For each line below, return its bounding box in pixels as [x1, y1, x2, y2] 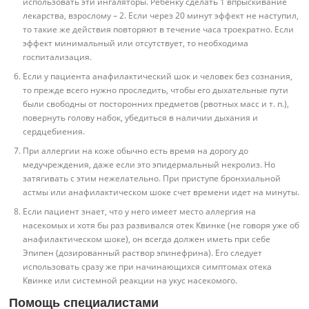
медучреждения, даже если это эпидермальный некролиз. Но [23, 158, 276, 170]
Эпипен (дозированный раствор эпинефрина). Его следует [23, 246, 263, 259]
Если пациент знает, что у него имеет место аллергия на [23, 205, 257, 217]
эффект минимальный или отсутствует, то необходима [23, 37, 249, 49]
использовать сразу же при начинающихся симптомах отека [23, 260, 272, 272]
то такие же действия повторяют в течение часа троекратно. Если [23, 23, 295, 35]
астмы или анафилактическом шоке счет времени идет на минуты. [23, 186, 300, 198]
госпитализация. [23, 50, 92, 63]
